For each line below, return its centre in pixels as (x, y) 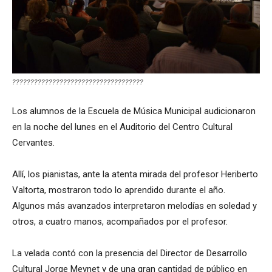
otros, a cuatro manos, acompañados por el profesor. (120, 222)
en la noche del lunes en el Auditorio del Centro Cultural (122, 127)
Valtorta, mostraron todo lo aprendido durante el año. (119, 190)
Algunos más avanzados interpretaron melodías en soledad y (134, 206)
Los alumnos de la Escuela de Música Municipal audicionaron (134, 111)
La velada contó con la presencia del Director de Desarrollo (130, 253)
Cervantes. (33, 143)
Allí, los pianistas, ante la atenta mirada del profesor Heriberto (135, 175)
